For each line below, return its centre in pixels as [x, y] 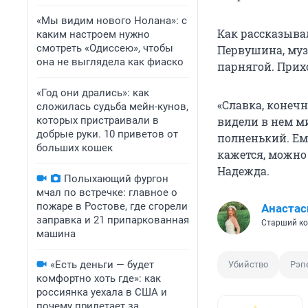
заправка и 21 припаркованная [113, 220]
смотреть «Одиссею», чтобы [105, 48]
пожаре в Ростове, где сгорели [112, 206]
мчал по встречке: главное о [107, 192]
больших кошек [75, 148]
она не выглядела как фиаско [110, 62]
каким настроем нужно [93, 34]
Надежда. [243, 171]
